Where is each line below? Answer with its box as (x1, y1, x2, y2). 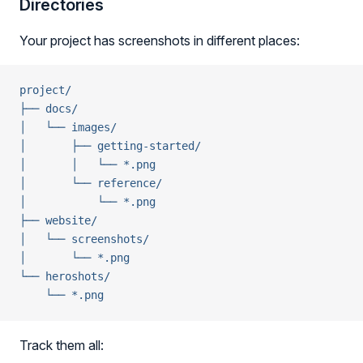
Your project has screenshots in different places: (19, 32, 300, 49)
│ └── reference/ (19, 177, 162, 190)
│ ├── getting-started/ (19, 139, 201, 152)
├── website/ (19, 214, 97, 227)
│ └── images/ (19, 121, 117, 134)
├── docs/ (19, 102, 78, 115)
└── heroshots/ (19, 270, 110, 283)
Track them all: (19, 337, 104, 353)
